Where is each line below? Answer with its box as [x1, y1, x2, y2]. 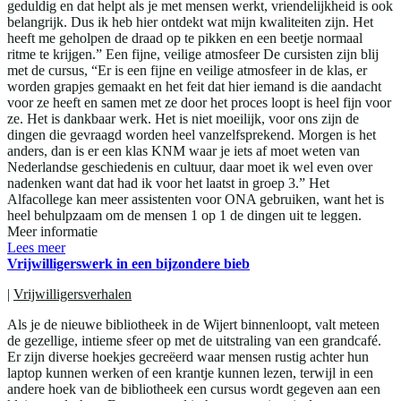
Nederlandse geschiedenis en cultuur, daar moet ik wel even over [7, 159, 372, 175]
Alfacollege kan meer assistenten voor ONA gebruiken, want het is [7, 192, 384, 208]
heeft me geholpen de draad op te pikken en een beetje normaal [7, 30, 363, 47]
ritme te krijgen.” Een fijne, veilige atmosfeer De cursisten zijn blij [7, 47, 379, 63]
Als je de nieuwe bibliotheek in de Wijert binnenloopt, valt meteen [7, 317, 380, 333]
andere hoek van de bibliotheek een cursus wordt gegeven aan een [7, 381, 380, 397]
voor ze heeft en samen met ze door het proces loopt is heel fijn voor [7, 95, 391, 111]
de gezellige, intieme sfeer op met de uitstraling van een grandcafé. [7, 333, 381, 349]
